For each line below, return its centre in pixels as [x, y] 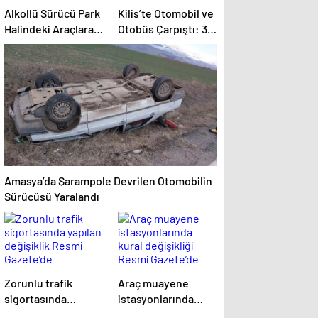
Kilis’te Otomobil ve [166, 13]
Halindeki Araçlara [49, 29]
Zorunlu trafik [38, 283]
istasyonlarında [156, 298]
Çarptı [20, 44]
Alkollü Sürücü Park [52, 13]
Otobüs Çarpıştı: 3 [163, 29]
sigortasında [35, 298]
